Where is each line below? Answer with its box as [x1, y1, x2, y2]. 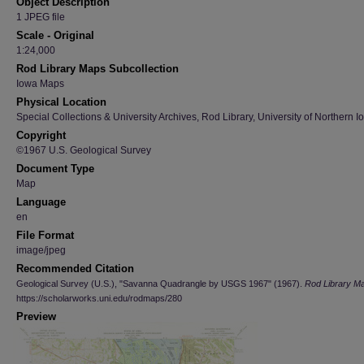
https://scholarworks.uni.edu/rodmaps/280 [16, 293, 182, 303]
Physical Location [16, 96, 106, 108]
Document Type [16, 162, 94, 175]
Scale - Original [16, 29, 94, 41]
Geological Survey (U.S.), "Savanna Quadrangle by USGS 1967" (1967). [16, 279, 305, 288]
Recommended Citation [16, 262, 134, 275]
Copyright [16, 129, 66, 141]
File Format [16, 229, 74, 241]
